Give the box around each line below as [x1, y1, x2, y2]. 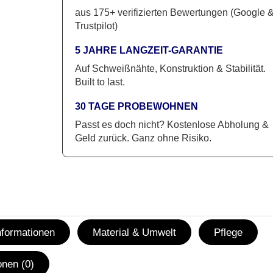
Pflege [214, 226, 243, 239]
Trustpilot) [74, 20, 118, 32]
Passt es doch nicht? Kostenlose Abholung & [74, 119, 269, 130]
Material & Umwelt [93, 226, 177, 239]
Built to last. [74, 76, 125, 88]
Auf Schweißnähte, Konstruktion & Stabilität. [74, 63, 266, 74]
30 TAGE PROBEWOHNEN [74, 101, 198, 112]
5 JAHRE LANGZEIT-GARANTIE [74, 44, 223, 56]
